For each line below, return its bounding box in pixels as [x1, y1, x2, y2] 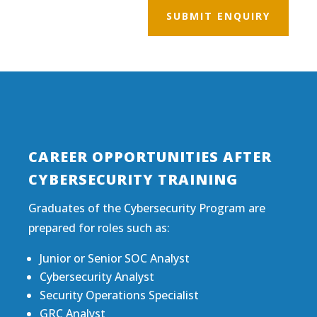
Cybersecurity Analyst [40, 268, 154, 284]
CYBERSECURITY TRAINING [28, 169, 238, 189]
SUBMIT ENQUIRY [166, 9, 270, 23]
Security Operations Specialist [40, 287, 199, 303]
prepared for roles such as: [28, 219, 170, 236]
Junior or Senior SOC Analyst [40, 250, 190, 266]
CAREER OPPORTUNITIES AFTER [28, 146, 272, 166]
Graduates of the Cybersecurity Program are [28, 200, 265, 216]
